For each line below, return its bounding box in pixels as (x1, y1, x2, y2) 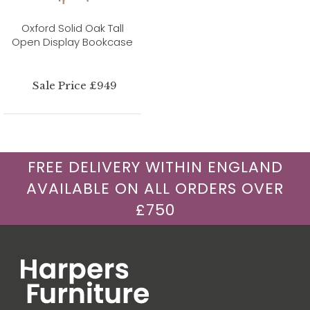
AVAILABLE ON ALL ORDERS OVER (26, 177, 284, 199)
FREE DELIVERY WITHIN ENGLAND (27, 156, 283, 178)
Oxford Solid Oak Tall (21, 20, 124, 35)
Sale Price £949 (33, 78, 118, 92)
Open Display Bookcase (12, 34, 133, 49)
